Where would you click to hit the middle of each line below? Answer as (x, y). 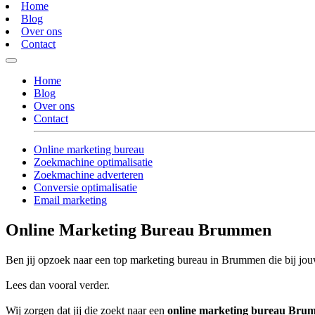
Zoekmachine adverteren (89, 175)
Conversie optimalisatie (85, 188)
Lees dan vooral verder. (58, 285)
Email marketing (70, 200)
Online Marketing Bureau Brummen (139, 230)
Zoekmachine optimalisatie (93, 162)
